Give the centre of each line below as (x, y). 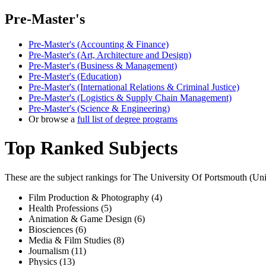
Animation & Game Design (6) (87, 218)
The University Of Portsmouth (190, 177)
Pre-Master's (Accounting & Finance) (99, 44)
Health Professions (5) (70, 208)
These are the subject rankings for (69, 177)
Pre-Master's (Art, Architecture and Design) (110, 55)
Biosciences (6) (57, 229)
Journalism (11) (57, 251)
